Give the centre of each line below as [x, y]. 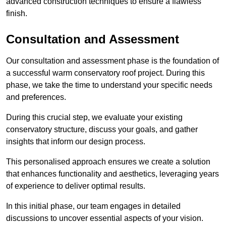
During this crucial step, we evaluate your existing [94, 118]
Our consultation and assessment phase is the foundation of [112, 61]
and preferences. [37, 97]
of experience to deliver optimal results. [76, 186]
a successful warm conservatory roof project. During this [105, 73]
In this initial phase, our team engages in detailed [93, 206]
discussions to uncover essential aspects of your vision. [106, 218]
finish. [17, 14]
